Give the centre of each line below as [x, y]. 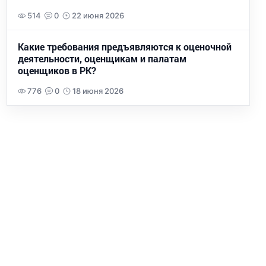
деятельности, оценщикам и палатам [102, 59]
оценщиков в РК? [57, 71]
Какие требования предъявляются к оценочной [125, 47]
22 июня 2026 [98, 15]
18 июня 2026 [98, 91]
